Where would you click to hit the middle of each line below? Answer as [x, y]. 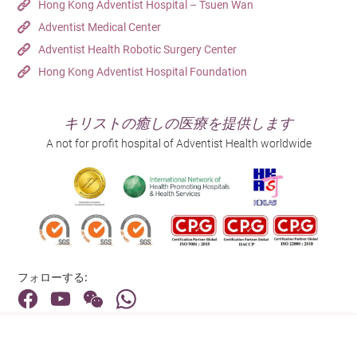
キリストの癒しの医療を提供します [178, 123]
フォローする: [53, 277]
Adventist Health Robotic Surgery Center [138, 49]
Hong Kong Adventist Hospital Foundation [143, 71]
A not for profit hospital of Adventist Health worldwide [178, 143]
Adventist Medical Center [100, 27]
